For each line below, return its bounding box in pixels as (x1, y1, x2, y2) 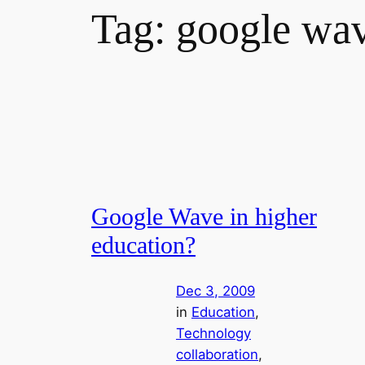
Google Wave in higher (91, 204, 317, 231)
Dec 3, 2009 (176, 282, 255, 299)
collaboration (176, 345, 258, 363)
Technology (176, 324, 251, 341)
